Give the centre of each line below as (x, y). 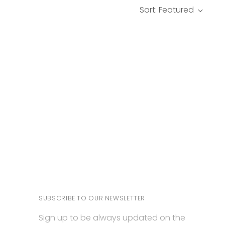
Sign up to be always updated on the (112, 218)
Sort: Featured (166, 10)
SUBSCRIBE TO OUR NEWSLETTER (92, 198)
